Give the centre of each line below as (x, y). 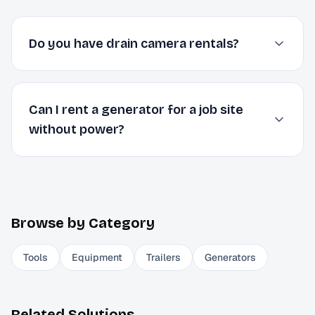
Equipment (97, 257)
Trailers (163, 257)
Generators (230, 257)
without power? (77, 129)
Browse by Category (83, 223)
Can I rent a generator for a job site (136, 110)
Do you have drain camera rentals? (134, 44)
